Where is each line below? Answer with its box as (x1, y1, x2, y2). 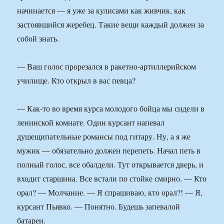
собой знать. (17, 33, 59, 44)
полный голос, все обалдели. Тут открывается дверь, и (17, 159, 204, 170)
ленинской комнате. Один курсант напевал (17, 117, 165, 128)
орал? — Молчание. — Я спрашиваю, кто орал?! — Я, (17, 187, 203, 198)
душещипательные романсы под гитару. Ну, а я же (17, 131, 191, 142)
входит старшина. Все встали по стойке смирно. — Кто (17, 173, 207, 184)
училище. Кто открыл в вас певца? (17, 75, 136, 86)
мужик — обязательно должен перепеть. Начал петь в (17, 145, 201, 156)
